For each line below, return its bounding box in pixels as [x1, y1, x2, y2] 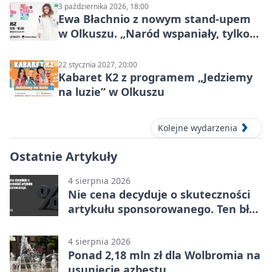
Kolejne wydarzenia [158, 122, 237, 134]
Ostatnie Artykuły [10, 148, 117, 165]
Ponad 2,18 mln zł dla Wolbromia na [68, 248, 260, 263]
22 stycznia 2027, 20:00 [58, 59, 137, 70]
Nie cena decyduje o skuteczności [68, 187, 250, 202]
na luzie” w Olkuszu [58, 84, 165, 99]
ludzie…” [58, 40, 104, 55]
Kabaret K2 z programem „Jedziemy [58, 69, 253, 84]
